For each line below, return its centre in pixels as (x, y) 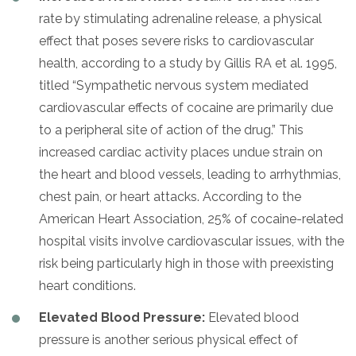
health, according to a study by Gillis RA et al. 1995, (188, 63)
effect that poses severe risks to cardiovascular (176, 41)
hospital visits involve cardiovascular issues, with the (192, 241)
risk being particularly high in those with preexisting (186, 263)
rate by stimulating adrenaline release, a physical (180, 18)
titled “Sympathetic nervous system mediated (174, 85)
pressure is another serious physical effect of (168, 339)
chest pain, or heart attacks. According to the (170, 196)
